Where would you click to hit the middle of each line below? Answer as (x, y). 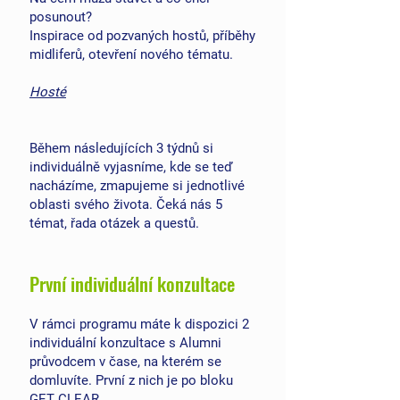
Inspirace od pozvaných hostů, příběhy (142, 36)
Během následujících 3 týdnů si (121, 148)
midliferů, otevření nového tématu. (131, 54)
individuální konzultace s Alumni (125, 343)
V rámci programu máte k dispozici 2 (139, 324)
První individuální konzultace (132, 283)
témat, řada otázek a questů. (114, 223)
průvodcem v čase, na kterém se (125, 362)
